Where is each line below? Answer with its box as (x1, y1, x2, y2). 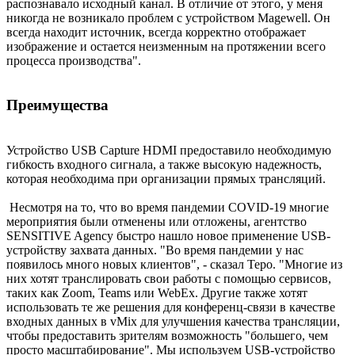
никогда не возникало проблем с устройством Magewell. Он (6, 10, 330, 25)
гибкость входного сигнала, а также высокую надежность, (6, 158, 322, 172)
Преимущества (6, 97, 109, 114)
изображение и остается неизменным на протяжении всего (6, 39, 326, 53)
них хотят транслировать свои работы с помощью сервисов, (6, 272, 331, 286)
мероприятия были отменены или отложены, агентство (6, 215, 307, 229)
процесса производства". (6, 53, 141, 67)
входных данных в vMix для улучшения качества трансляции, (6, 315, 340, 329)
